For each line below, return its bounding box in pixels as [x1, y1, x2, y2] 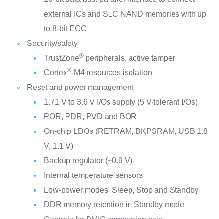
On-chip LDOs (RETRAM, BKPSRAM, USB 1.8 [44, 127, 208, 135]
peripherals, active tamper [83, 53, 175, 62]
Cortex [44, 68, 67, 77]
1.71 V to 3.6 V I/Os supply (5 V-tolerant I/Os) [44, 97, 197, 106]
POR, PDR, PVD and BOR [44, 112, 137, 121]
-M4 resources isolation [71, 68, 152, 77]
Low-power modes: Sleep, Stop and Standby [44, 185, 198, 194]
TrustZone [44, 53, 79, 62]
